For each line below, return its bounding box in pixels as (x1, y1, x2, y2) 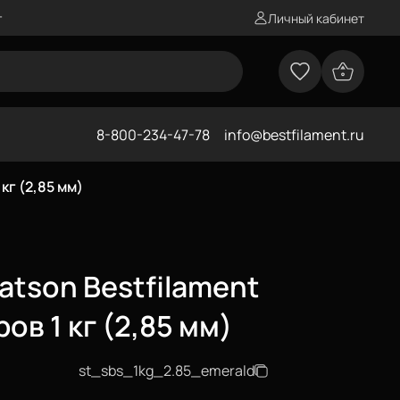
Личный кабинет (268, 9, 364, 27)
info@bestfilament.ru (224, 124, 364, 145)
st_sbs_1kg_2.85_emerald (79, 361, 254, 380)
